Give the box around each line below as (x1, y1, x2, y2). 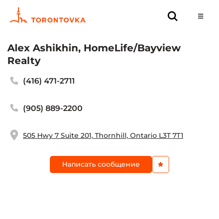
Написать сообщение (62, 160, 140, 169)
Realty (7, 55, 41, 66)
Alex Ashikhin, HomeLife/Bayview (7, 42, 181, 54)
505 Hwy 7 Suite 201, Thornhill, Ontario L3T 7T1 (22, 131, 183, 140)
